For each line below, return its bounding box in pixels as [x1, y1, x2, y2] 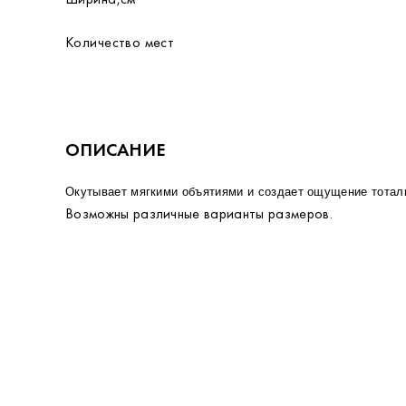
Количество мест [65, 33, 175, 52]
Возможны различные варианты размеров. [65, 204, 333, 223]
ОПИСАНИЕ [65, 138, 166, 161]
